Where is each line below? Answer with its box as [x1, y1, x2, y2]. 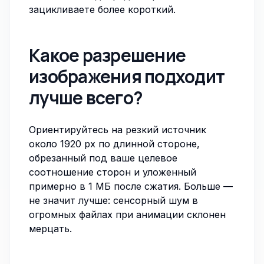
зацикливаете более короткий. [29, 4, 176, 15]
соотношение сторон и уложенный [29, 166, 196, 178]
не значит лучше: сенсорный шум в [29, 194, 198, 206]
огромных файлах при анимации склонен [29, 209, 226, 220]
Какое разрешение [29, 43, 186, 67]
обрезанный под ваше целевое [29, 152, 177, 164]
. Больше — [179, 180, 233, 192]
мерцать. [29, 223, 72, 235]
